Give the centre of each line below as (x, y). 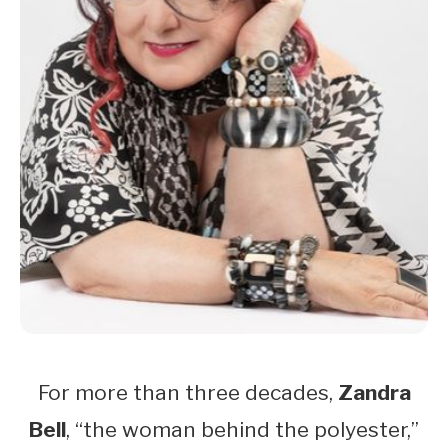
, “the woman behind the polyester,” (242, 429)
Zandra (374, 392)
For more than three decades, (187, 392)
